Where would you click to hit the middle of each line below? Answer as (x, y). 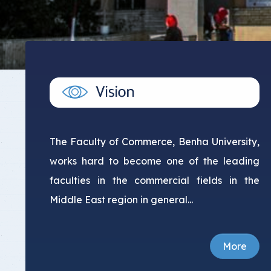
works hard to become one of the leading (155, 161)
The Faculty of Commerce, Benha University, (155, 141)
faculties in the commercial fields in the (155, 180)
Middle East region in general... (121, 199)
